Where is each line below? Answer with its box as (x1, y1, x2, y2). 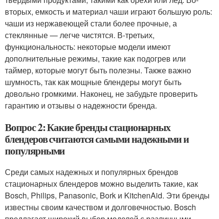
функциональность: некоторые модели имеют (5, 41, 171, 52)
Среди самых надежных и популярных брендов (5, 166, 178, 177)
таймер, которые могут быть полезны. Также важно (5, 65, 191, 76)
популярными (5, 143, 65, 158)
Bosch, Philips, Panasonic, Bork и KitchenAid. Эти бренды (5, 190, 210, 201)
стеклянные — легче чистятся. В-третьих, (5, 29, 154, 41)
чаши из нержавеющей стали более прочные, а (5, 18, 177, 29)
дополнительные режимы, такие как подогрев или (5, 53, 186, 64)
